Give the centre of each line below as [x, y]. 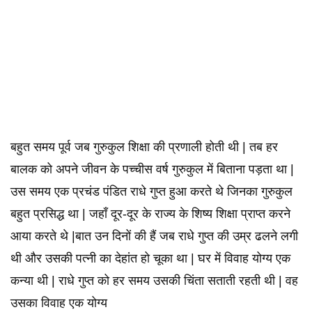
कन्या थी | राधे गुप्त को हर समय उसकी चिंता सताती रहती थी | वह [154, 281]
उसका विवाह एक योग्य [59, 303]
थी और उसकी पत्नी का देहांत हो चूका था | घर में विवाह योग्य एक [150, 258]
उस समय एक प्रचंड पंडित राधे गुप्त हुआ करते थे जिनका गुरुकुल [151, 192]
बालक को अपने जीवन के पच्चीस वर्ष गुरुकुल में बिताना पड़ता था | [152, 169]
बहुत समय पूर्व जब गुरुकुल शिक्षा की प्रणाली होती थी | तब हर [144, 147]
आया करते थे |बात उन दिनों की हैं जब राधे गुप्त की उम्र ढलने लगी [154, 236]
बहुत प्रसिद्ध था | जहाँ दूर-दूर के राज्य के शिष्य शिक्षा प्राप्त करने [150, 214]
